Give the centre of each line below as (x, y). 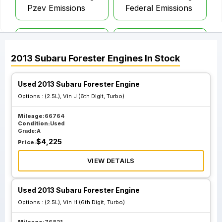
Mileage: (31, 116)
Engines (125, 58)
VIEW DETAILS (111, 161)
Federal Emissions (159, 8)
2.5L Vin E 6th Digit (62, 41)
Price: (27, 142)
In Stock (161, 58)
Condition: (34, 123)
